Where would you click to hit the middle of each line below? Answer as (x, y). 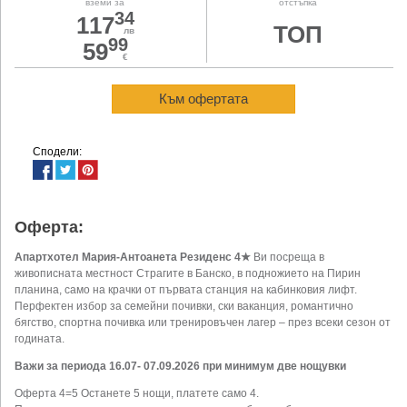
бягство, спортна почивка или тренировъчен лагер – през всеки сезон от (203, 323)
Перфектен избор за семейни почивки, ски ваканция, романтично (184, 307)
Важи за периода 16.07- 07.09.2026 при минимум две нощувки (180, 367)
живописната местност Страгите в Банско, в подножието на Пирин (188, 274)
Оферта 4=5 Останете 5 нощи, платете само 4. (137, 394)
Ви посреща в (289, 258)
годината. (40, 339)
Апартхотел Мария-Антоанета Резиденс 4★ (134, 258)
